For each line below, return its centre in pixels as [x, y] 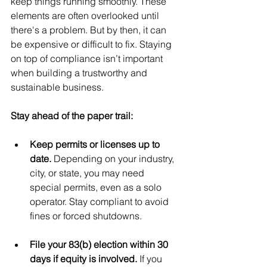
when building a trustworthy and [80, 73]
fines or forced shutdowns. [86, 216]
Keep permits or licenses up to [96, 144]
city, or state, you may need [88, 173]
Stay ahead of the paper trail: [72, 116]
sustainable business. [57, 87]
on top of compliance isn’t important [88, 58]
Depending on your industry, [115, 159]
